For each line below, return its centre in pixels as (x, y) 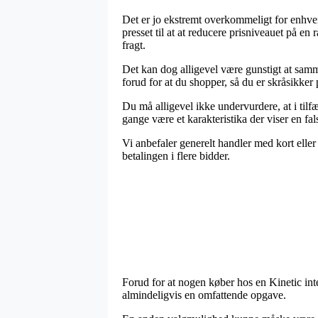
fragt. (134, 45)
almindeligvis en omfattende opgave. (204, 295)
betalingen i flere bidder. (176, 155)
